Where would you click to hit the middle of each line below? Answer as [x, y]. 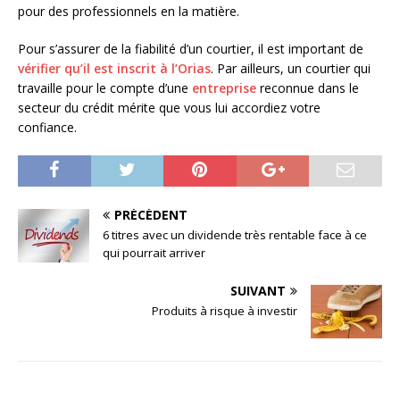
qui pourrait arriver [154, 253]
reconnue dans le [308, 88]
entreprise [224, 88]
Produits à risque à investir [225, 311]
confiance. [47, 128]
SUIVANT [258, 291]
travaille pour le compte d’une [105, 88]
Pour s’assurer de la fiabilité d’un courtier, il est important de [191, 49]
